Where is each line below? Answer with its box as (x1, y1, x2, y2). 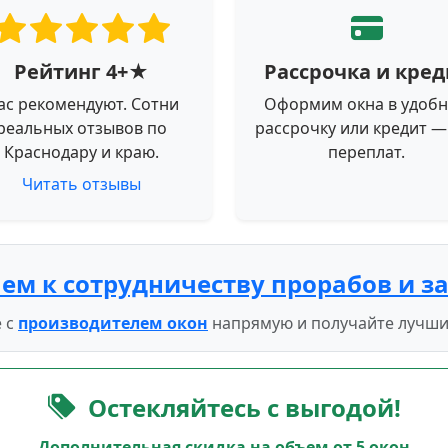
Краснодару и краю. (4, 140, 159, 163)
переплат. (328, 140, 405, 163)
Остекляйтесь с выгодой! (87, 390, 401, 424)
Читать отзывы (22, 172, 141, 195)
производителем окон (18, 311, 208, 334)
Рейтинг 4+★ (14, 57, 149, 85)
